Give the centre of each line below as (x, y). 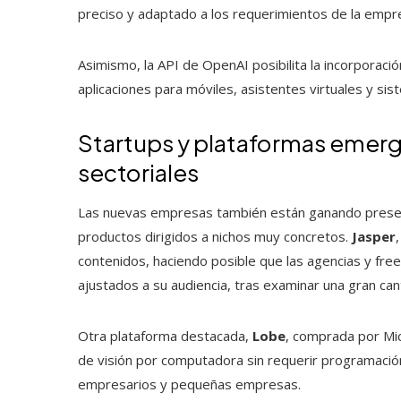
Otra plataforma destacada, (165, 335)
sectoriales (138, 172)
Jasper (374, 236)
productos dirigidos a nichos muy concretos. (215, 236)
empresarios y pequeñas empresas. (189, 384)
